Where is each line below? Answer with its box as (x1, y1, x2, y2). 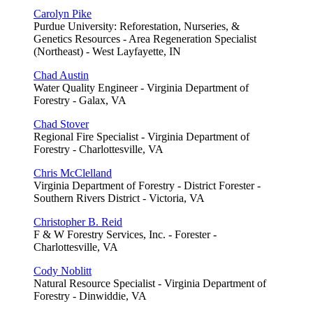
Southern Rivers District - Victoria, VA (34, 191, 205, 204)
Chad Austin (34, 68, 89, 81)
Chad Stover (34, 117, 89, 130)
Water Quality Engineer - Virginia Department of (34, 81, 249, 94)
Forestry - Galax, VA (34, 94, 126, 106)
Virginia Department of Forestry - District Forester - (34, 179, 261, 191)
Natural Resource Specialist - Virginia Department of (34, 277, 266, 289)
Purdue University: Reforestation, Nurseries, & (34, 20, 240, 32)
